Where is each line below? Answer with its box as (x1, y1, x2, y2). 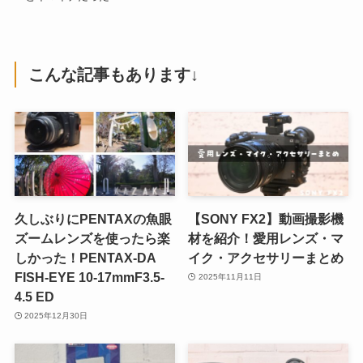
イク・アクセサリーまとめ (188, 250, 344, 265)
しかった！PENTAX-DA (14, 250, 156, 265)
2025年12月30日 (24, 311, 88, 321)
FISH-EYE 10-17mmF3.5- (14, 269, 164, 284)
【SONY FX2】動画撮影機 (188, 211, 344, 226)
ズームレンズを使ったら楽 (14, 230, 170, 246)
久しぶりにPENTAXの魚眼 (14, 211, 172, 226)
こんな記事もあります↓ (28, 65, 199, 83)
